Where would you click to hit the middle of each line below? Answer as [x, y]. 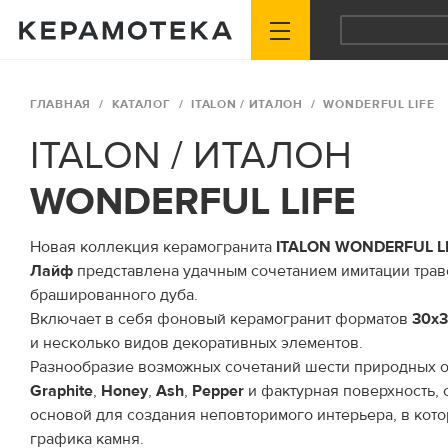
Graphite [61, 391]
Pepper [218, 391]
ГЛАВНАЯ [60, 104]
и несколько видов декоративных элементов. [196, 343]
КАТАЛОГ [141, 104]
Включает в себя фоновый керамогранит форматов [221, 319]
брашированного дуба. [114, 295]
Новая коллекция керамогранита [153, 247]
